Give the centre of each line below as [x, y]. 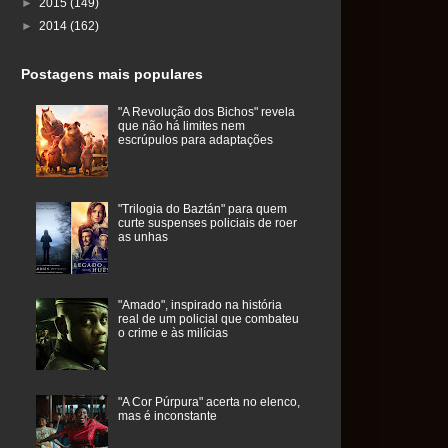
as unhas [142, 236]
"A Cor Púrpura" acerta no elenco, [208, 402]
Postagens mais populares [112, 74]
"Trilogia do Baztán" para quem [202, 208]
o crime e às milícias [172, 333]
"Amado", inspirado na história [199, 305]
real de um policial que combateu [208, 319]
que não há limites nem [181, 125]
